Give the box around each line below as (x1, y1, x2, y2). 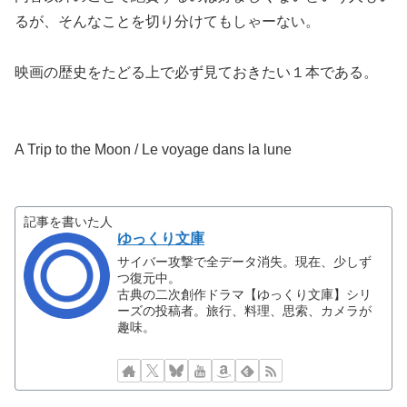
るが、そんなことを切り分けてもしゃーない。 (15, 13, 320, 29)
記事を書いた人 (24, 213, 114, 229)
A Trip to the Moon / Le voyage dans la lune (15, 142, 292, 158)
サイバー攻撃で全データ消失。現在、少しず (117, 254, 372, 270)
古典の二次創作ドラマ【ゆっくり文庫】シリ (117, 287, 372, 303)
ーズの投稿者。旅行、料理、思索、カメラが (117, 303, 372, 319)
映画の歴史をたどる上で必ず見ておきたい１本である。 (15, 65, 378, 81)
